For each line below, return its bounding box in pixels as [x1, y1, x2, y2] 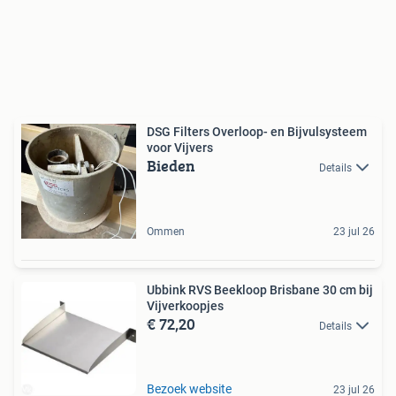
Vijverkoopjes [147, 299, 224, 313]
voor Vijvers [147, 141, 213, 155]
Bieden [147, 154, 195, 178]
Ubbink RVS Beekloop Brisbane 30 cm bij [147, 283, 373, 297]
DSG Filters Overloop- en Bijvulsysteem [147, 125, 367, 139]
